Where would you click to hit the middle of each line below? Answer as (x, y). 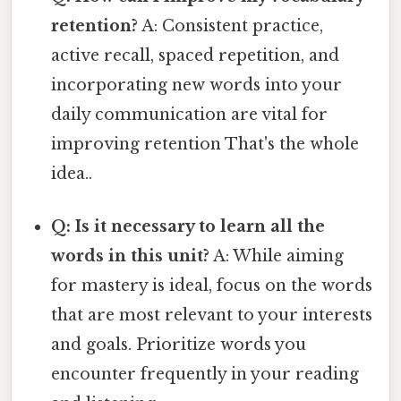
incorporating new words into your (197, 85)
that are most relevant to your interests (212, 315)
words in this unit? (131, 256)
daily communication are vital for (190, 114)
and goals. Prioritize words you (179, 344)
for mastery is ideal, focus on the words (212, 285)
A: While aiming (277, 256)
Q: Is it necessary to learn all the (188, 226)
